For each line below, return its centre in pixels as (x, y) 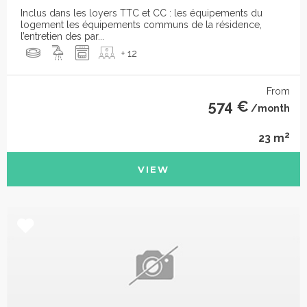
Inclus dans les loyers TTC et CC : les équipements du (142, 13)
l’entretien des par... (62, 37)
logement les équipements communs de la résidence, (141, 25)
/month (269, 109)
